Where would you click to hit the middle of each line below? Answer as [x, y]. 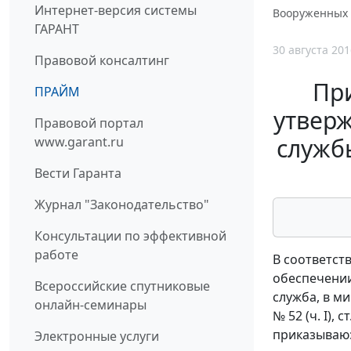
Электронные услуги [97, 336]
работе [56, 254]
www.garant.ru [79, 141]
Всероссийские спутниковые [122, 286]
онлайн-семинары [90, 304]
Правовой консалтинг [102, 60]
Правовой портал [89, 123]
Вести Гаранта [78, 173]
